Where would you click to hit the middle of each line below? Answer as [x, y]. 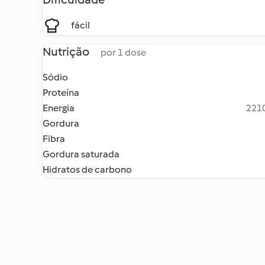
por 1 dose [123, 52]
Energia [59, 108]
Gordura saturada [81, 154]
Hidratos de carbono [87, 169]
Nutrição [67, 51]
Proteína [61, 93]
